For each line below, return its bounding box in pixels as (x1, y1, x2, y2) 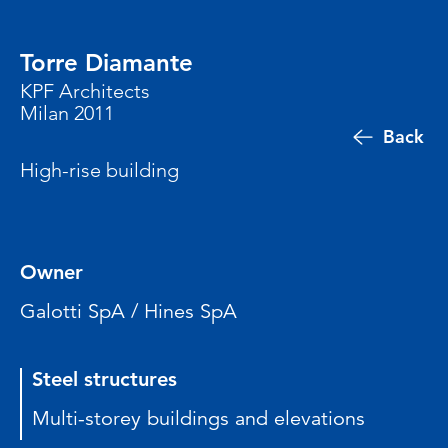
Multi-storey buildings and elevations (32, 406, 365, 431)
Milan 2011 (20, 101, 114, 125)
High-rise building (20, 158, 179, 182)
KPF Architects (20, 79, 150, 103)
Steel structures (32, 367, 177, 391)
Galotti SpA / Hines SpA (20, 299, 237, 324)
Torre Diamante (20, 48, 193, 77)
